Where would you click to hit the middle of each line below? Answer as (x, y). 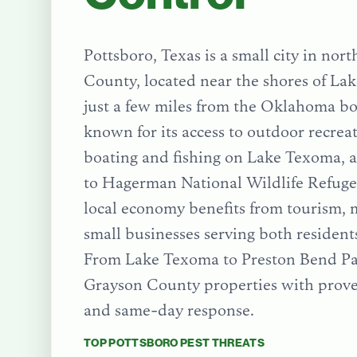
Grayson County (142, 284)
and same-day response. (169, 310)
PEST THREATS (222, 343)
